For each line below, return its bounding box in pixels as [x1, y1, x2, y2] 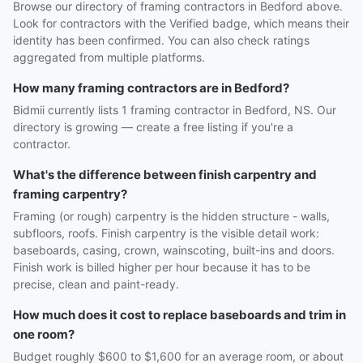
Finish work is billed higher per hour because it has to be [13, 260, 310, 274]
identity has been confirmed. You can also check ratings [13, 33, 310, 47]
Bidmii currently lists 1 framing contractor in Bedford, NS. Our [13, 103, 336, 117]
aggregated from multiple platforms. [13, 50, 205, 64]
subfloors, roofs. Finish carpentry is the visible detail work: [13, 226, 319, 240]
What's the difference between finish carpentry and [13, 167, 317, 182]
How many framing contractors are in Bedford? [13, 80, 289, 96]
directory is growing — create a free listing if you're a [13, 120, 293, 134]
